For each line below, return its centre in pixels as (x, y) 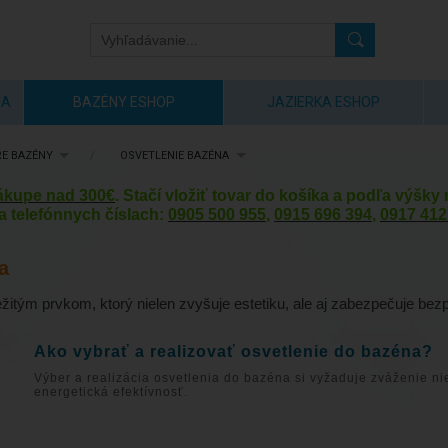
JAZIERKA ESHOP (323, 102)
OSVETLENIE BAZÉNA (174, 156)
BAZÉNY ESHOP (123, 102)
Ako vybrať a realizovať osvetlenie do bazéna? (233, 351)
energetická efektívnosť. (111, 391)
